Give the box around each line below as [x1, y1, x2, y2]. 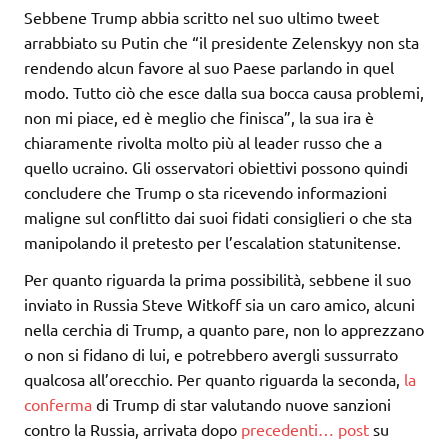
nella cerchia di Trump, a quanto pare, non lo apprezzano [24, 319, 424, 340]
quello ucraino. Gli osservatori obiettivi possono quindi [24, 157, 408, 178]
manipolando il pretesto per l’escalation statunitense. [24, 232, 401, 253]
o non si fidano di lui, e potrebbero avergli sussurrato [24, 344, 398, 365]
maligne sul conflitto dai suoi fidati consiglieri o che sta [24, 207, 412, 228]
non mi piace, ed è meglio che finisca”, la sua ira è [24, 107, 374, 128]
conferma [24, 394, 92, 415]
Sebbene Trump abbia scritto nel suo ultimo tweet [24, 7, 379, 28]
